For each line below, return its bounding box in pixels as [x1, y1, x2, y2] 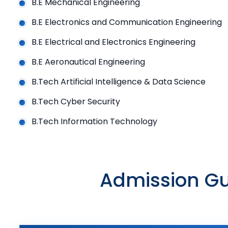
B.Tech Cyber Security [31, 96, 120, 108]
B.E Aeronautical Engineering [31, 56, 145, 68]
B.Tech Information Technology [31, 116, 157, 128]
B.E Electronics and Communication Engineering [31, 16, 222, 28]
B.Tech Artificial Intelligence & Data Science [31, 76, 206, 88]
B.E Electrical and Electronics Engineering [31, 36, 195, 48]
